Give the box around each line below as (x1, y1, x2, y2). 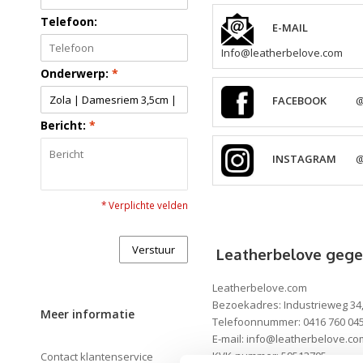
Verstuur (132, 241, 176, 257)
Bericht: (41, 117, 89, 133)
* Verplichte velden (101, 198, 189, 211)
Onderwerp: (41, 65, 112, 81)
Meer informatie (41, 305, 135, 322)
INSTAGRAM (272, 152, 337, 167)
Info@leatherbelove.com (221, 45, 344, 60)
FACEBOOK (272, 93, 327, 109)
